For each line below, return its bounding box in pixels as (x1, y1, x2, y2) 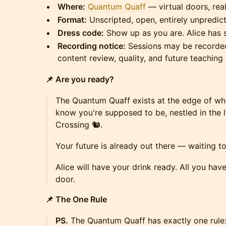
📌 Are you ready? (45, 74, 114, 84)
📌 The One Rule (45, 194, 107, 204)
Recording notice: (58, 41, 126, 51)
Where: (58, 2, 85, 12)
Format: (58, 15, 87, 25)
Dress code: (58, 28, 104, 38)
